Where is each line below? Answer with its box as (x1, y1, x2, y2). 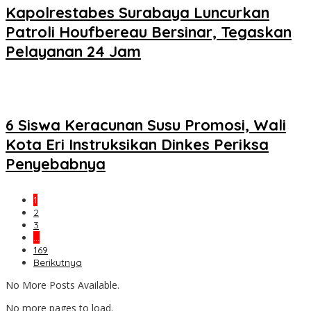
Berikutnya (33, 256, 82, 269)
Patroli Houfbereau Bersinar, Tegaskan (6, 22, 292, 42)
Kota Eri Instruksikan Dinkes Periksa (6, 134, 269, 154)
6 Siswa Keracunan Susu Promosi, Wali (6, 115, 286, 135)
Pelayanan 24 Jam (6, 42, 141, 62)
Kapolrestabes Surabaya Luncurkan (6, 3, 269, 23)
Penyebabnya (6, 153, 106, 174)
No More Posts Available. (6, 278, 119, 292)
